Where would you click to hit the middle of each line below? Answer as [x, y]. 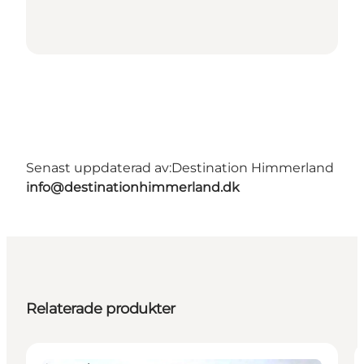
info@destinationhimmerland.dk [133, 187]
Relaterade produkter [101, 308]
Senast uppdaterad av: [99, 167]
